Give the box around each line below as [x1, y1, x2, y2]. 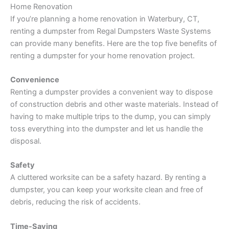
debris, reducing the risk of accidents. [10, 197, 141, 207]
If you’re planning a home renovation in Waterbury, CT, [10, 14, 199, 24]
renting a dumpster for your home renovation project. [10, 51, 195, 60]
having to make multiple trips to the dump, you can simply [10, 111, 211, 121]
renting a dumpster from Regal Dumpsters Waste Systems [10, 26, 211, 36]
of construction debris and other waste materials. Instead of [10, 99, 218, 109]
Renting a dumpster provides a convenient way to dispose [10, 87, 213, 97]
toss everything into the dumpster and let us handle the [10, 124, 203, 133]
